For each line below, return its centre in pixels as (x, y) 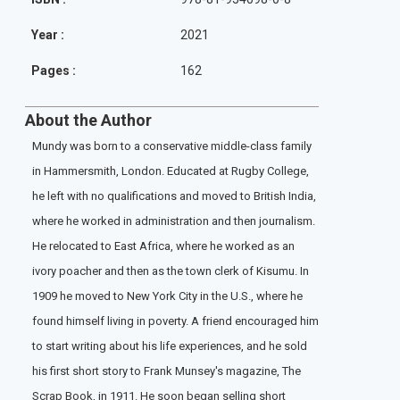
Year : (48, 35)
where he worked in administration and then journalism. (174, 221)
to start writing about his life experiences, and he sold (170, 346)
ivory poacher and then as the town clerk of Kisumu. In (171, 271)
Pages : (54, 71)
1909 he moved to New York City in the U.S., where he (167, 296)
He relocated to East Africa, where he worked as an (163, 246)
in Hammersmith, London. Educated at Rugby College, (171, 171)
